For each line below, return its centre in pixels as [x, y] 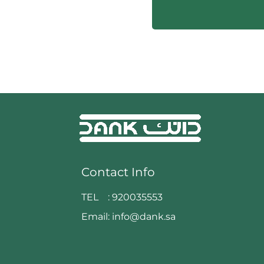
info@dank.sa [143, 217]
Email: [96, 217]
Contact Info [118, 172]
